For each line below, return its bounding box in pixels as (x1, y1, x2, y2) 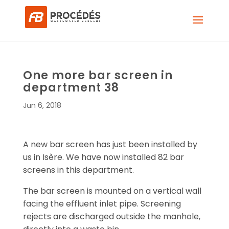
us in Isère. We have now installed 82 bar (22, 151, 184, 163)
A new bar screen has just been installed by (22, 139, 197, 150)
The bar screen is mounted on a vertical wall (22, 185, 201, 197)
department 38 (22, 80, 119, 96)
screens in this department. (22, 164, 134, 176)
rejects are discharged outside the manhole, (22, 211, 200, 222)
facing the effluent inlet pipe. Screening (22, 198, 181, 210)
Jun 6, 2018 (22, 100, 61, 110)
